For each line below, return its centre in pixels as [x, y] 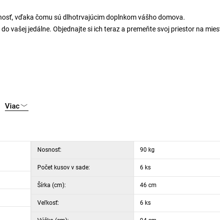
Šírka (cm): [52, 185]
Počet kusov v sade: [64, 167]
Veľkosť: [48, 203]
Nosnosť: [49, 150]
